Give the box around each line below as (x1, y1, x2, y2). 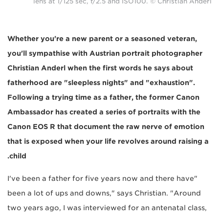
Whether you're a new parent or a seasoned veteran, (7, 35, 197, 43)
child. (9, 152, 26, 160)
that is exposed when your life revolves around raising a (7, 137, 209, 146)
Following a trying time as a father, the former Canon (7, 93, 199, 102)
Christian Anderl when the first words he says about (7, 64, 193, 72)
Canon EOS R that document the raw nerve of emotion (7, 123, 204, 131)
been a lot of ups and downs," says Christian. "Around (7, 189, 201, 197)
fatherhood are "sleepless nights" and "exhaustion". (7, 79, 195, 87)
